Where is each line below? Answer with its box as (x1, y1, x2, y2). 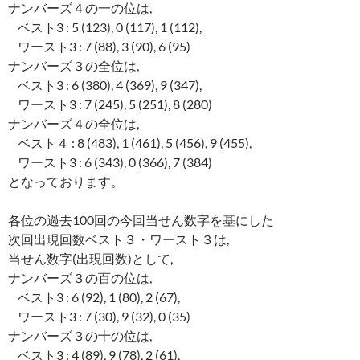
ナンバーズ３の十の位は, (8, 328, 152, 344)
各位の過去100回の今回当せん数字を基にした (8, 212, 274, 228)
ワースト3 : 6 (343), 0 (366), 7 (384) (8, 154, 212, 170)
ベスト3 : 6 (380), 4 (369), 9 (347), (8, 77, 202, 93)
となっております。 (8, 174, 124, 190)
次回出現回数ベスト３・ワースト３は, (8, 231, 229, 247)
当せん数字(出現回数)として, (8, 251, 173, 267)
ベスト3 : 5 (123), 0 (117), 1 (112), (8, 19, 202, 35)
